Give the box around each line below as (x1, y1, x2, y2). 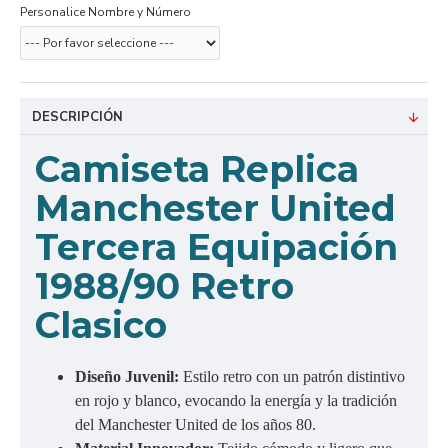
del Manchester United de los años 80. (75, 416, 316, 433)
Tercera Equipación (35, 225, 398, 269)
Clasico (35, 303, 167, 347)
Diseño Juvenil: (75, 368, 183, 385)
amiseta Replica (60, 147, 359, 191)
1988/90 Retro (35, 264, 294, 308)
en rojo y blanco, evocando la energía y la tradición (75, 392, 397, 409)
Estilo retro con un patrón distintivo (183, 368, 405, 385)
